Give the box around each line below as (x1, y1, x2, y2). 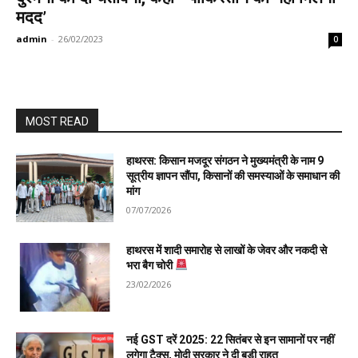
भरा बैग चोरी (126, 258, 176, 272)
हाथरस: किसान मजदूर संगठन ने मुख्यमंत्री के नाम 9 (126, 154, 324, 168)
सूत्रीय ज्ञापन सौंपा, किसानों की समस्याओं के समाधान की (126, 169, 340, 183)
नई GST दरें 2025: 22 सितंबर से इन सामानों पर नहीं (126, 332, 335, 346)
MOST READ (26, 115, 89, 129)
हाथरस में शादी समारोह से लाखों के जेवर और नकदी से (126, 243, 328, 257)
